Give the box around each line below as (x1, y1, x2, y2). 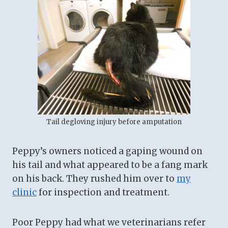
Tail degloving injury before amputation (46, 118, 182, 127)
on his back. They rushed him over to (12, 173, 177, 185)
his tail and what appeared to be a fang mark (12, 159, 208, 171)
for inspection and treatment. (37, 187, 169, 198)
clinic (12, 187, 37, 198)
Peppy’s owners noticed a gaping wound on (12, 146, 203, 157)
